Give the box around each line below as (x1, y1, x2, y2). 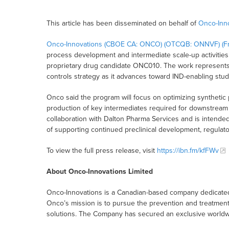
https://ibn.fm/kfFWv (156, 146, 219, 155)
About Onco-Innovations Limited (46, 167, 153, 176)
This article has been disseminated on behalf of (46, 19, 198, 28)
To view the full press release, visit (46, 146, 157, 155)
